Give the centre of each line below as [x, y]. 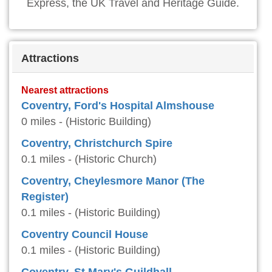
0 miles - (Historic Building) [86, 121]
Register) [45, 197]
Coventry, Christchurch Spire [97, 143]
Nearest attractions [65, 90]
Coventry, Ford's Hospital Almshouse [118, 106]
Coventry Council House [85, 234]
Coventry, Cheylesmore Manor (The [113, 181]
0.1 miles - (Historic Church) [89, 159]
